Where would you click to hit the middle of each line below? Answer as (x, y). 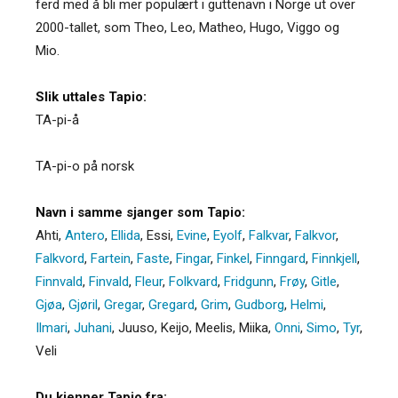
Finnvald (59, 281)
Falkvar (269, 235)
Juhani (93, 327)
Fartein (111, 258)
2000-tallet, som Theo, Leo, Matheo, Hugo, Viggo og (187, 27)
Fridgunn (249, 281)
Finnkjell (334, 258)
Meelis (214, 327)
